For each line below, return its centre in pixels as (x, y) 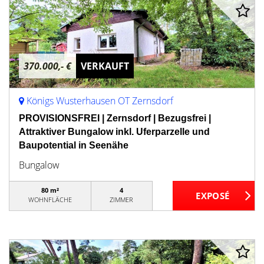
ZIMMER (122, 199)
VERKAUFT (105, 66)
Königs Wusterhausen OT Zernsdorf (100, 101)
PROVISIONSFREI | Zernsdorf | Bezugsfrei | (115, 118)
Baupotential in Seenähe (74, 145)
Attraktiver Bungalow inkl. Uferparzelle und (114, 132)
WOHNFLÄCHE (50, 199)
